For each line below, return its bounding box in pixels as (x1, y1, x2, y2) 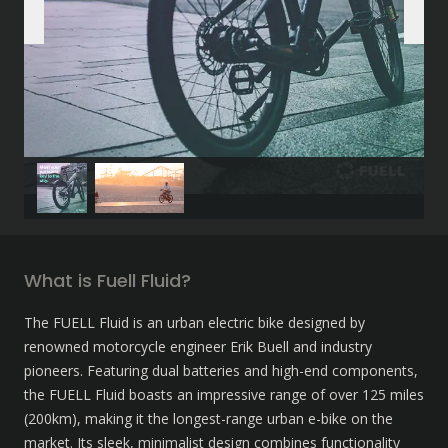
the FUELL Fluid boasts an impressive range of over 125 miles (24, 385, 424, 404)
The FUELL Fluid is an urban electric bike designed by (24, 313, 365, 332)
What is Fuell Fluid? (24, 268, 191, 293)
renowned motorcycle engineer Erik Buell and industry (24, 337, 372, 356)
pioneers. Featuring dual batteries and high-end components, (24, 361, 418, 380)
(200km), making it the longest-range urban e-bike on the (24, 409, 393, 428)
